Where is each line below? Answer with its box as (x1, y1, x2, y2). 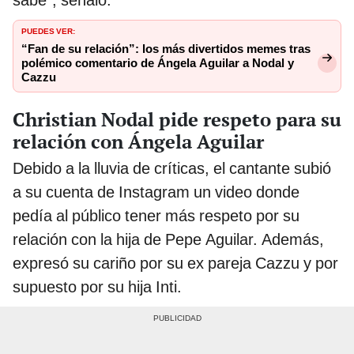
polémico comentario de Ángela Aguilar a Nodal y (21, 56, 294, 71)
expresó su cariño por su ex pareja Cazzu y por (13, 254, 338, 273)
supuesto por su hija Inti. (13, 277, 182, 297)
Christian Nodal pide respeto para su (13, 107, 341, 133)
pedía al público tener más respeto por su (13, 206, 299, 226)
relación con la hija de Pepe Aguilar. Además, (13, 230, 324, 250)
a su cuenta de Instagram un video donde (13, 183, 299, 202)
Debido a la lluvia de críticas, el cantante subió (13, 159, 331, 179)
